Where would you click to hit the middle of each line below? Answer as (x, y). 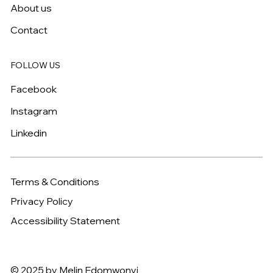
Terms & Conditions (55, 181)
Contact (29, 30)
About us (31, 8)
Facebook (34, 89)
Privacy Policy (42, 201)
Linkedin (29, 133)
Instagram (34, 111)
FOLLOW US (36, 66)
